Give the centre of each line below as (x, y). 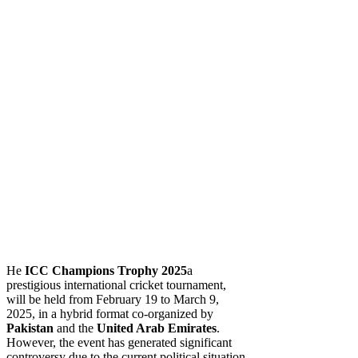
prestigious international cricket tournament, (116, 284)
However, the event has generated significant (119, 342)
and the (74, 328)
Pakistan (30, 328)
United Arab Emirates (155, 328)
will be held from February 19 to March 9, (113, 299)
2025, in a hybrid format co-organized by (110, 313)
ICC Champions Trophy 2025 (104, 270)
